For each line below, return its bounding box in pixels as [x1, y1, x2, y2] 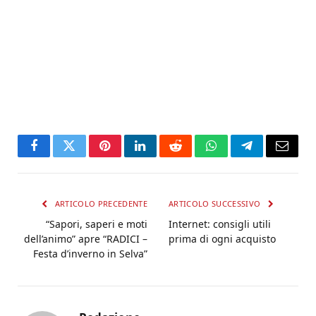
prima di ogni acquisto [169, 231, 276, 245]
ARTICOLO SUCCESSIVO [169, 197, 263, 209]
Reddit [174, 150, 209, 163]
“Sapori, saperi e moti [46, 217, 147, 231]
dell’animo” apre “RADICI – [24, 231, 147, 245]
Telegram [245, 150, 294, 163]
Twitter [68, 150, 105, 163]
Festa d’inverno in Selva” [33, 246, 147, 260]
